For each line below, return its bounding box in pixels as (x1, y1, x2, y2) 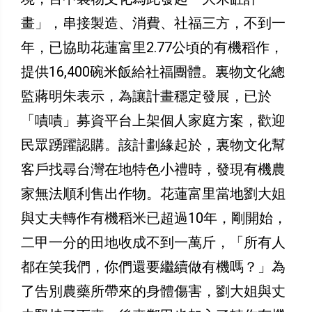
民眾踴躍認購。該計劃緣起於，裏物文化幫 (21, 136, 286, 154)
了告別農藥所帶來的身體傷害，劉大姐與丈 (21, 283, 286, 300)
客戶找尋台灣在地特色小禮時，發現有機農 (21, 161, 286, 178)
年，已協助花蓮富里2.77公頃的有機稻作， (21, 39, 283, 56)
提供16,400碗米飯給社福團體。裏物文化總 (21, 63, 285, 81)
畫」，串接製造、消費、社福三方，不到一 (21, 15, 286, 32)
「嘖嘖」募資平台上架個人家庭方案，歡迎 (21, 112, 286, 130)
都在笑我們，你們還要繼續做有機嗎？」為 (21, 258, 286, 276)
